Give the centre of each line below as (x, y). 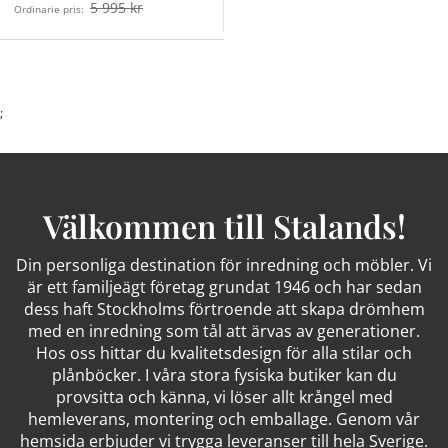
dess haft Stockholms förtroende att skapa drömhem (224, 309)
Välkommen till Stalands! (224, 226)
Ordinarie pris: (49, 9)
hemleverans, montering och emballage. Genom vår (224, 419)
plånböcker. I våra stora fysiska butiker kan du (224, 375)
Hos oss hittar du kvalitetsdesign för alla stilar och (224, 353)
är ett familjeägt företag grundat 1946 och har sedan (224, 287)
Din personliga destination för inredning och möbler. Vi (224, 265)
